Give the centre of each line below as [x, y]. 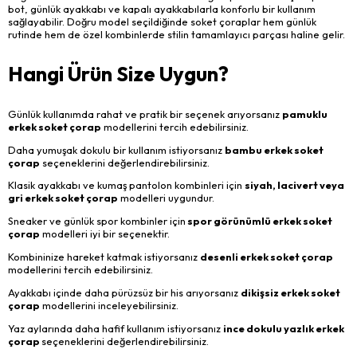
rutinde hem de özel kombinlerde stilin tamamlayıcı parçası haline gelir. [177, 34]
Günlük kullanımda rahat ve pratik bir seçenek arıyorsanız [145, 114]
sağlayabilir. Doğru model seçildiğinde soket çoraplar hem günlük [162, 21]
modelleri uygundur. [166, 198]
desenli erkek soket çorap [267, 257]
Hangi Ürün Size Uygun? [118, 74]
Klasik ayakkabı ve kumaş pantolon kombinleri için [126, 185]
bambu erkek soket [274, 149]
